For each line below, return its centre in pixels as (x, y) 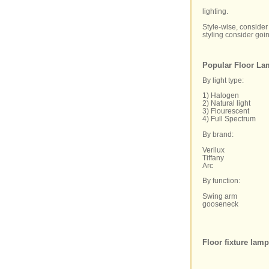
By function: (222, 180)
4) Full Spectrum (229, 118)
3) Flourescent (226, 110)
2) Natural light (227, 103)
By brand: (218, 134)
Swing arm (220, 196)
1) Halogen (221, 95)
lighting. (216, 11)
